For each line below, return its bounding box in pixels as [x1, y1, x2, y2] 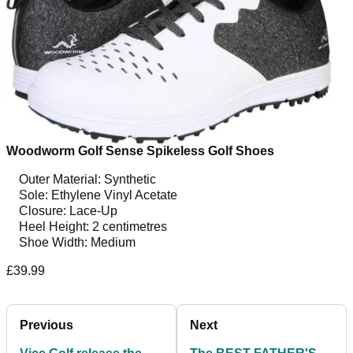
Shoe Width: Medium [19, 236, 136, 250]
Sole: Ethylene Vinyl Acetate [19, 188, 177, 203]
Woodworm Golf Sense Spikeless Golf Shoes [6, 144, 274, 158]
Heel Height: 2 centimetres [19, 220, 167, 234]
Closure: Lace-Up [19, 204, 117, 218]
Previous [20, 318, 73, 333]
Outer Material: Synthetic [19, 173, 156, 187]
